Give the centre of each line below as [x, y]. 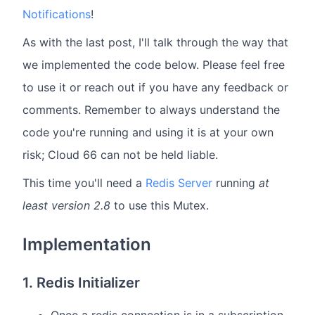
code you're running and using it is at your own [148, 133]
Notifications [57, 14]
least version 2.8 [66, 206]
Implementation [87, 245]
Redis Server [179, 183]
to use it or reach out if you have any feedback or [155, 88]
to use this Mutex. [160, 206]
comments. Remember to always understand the [151, 110]
